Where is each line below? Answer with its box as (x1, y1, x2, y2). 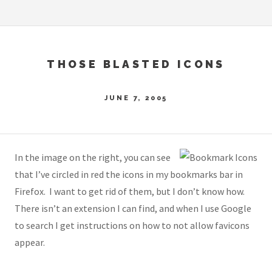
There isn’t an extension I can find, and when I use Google (15, 202, 251, 215)
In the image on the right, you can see (15, 151, 171, 164)
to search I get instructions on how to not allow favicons (15, 219, 251, 232)
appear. (15, 236, 45, 249)
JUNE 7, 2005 (104, 93, 168, 102)
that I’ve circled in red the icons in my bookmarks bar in (15, 168, 243, 181)
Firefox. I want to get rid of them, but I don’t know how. (15, 185, 246, 198)
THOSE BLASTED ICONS (47, 57, 225, 70)
